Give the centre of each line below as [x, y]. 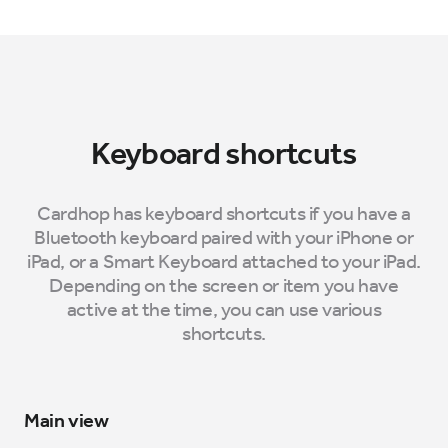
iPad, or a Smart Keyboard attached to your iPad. [224, 261]
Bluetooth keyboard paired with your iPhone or [224, 237]
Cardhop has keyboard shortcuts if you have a [224, 213]
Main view [66, 420]
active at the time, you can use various [224, 309]
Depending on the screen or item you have [224, 285]
